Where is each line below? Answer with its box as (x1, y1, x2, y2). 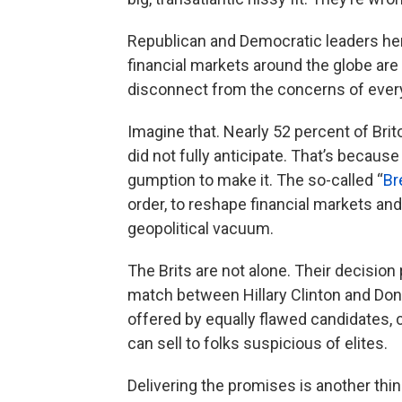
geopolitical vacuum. (127, 218, 274, 238)
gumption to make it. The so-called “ (127, 170, 383, 189)
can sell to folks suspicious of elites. (127, 333, 388, 353)
